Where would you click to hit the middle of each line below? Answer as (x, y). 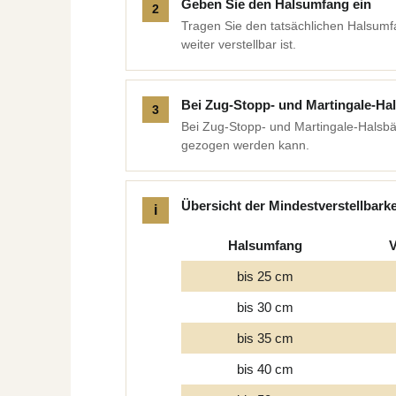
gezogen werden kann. (245, 145)
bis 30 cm (265, 307)
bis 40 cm (265, 369)
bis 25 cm (265, 276)
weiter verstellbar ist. (238, 44)
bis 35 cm (265, 338)
